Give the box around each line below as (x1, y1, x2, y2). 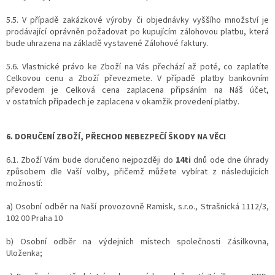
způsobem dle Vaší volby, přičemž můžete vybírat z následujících (6, 165, 269, 178)
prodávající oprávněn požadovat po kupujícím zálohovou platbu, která (6, 25, 269, 38)
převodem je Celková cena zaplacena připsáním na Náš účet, (6, 83, 269, 96)
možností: (6, 177, 42, 190)
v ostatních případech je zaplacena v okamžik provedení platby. (6, 95, 239, 108)
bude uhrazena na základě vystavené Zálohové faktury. (6, 37, 209, 50)
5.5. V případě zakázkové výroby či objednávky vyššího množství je (6, 14, 269, 26)
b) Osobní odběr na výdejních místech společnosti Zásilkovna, (6, 235, 269, 248)
